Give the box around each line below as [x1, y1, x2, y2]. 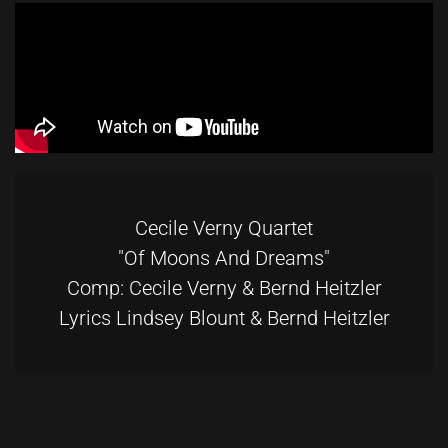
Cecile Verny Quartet [135, 216, 313, 241]
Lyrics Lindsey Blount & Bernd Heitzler [58, 306, 390, 331]
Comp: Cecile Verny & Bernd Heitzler [66, 276, 382, 301]
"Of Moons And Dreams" [118, 246, 330, 271]
